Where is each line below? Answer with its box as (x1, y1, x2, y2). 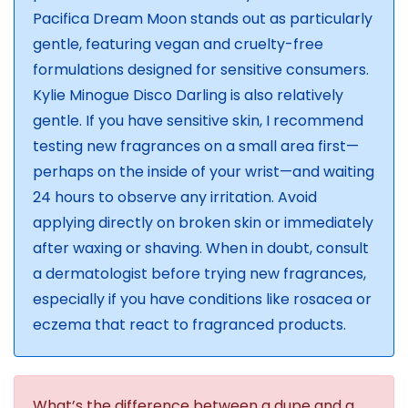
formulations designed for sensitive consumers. (33, 59, 369, 81)
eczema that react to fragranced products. (33, 314, 346, 336)
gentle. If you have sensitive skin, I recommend (33, 110, 363, 132)
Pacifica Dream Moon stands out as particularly (33, 8, 372, 30)
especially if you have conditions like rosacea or (33, 289, 372, 311)
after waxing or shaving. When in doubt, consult (33, 238, 369, 260)
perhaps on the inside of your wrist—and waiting (33, 161, 374, 183)
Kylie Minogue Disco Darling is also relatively (33, 85, 343, 107)
